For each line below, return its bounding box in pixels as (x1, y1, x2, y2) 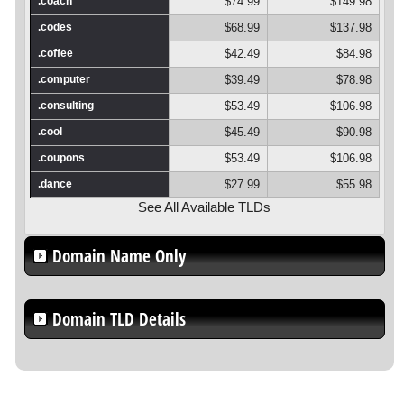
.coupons (37, 151, 85, 165)
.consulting (37, 99, 94, 113)
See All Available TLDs (138, 199, 271, 216)
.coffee (37, 47, 73, 60)
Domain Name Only (51, 244, 186, 269)
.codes (37, 21, 72, 34)
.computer (37, 73, 90, 87)
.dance (37, 178, 72, 191)
